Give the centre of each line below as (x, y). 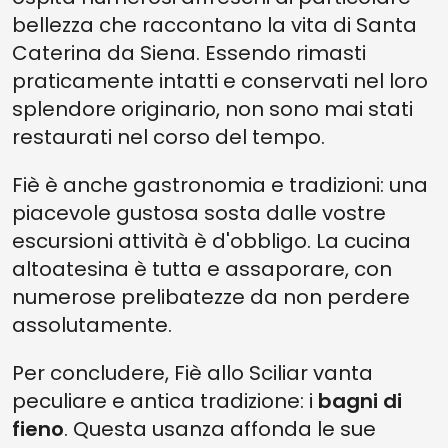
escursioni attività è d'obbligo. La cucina (211, 241)
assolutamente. (92, 325)
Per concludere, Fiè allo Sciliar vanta (192, 373)
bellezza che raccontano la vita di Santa (214, 25)
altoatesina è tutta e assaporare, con (202, 269)
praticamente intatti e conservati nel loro (220, 81)
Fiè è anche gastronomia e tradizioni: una (220, 185)
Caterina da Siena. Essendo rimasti (189, 53)
